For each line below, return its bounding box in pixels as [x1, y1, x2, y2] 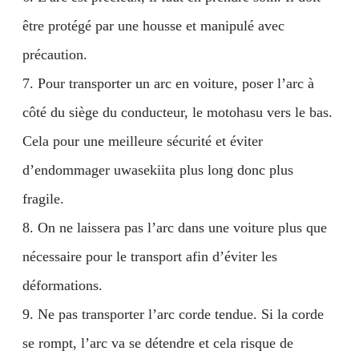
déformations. [22, 277, 103, 293]
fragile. [22, 191, 64, 207]
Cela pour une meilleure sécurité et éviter [22, 133, 263, 149]
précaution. [22, 46, 87, 63]
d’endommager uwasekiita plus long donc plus [22, 162, 293, 178]
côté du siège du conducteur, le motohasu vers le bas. [22, 104, 333, 120]
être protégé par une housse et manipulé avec [22, 18, 284, 34]
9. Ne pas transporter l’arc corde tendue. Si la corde [22, 306, 324, 322]
